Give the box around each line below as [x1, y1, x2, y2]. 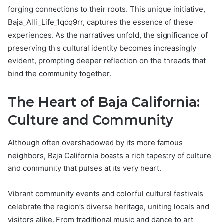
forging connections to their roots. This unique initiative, [8, 4, 205, 14]
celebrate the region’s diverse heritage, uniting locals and [8, 201, 209, 211]
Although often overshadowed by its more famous [8, 137, 183, 147]
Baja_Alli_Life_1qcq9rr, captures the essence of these [8, 17, 193, 27]
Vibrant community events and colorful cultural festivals [8, 188, 203, 198]
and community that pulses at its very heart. [8, 163, 161, 173]
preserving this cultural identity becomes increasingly [8, 43, 196, 53]
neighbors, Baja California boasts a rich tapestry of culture [8, 150, 211, 160]
